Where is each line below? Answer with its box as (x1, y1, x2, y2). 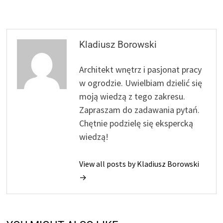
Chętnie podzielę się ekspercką (79, 117, 194, 129)
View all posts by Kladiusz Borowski (79, 158, 200, 169)
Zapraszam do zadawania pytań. (79, 104, 200, 115)
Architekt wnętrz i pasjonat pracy (79, 63, 202, 75)
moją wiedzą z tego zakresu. (79, 90, 186, 102)
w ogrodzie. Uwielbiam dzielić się (79, 77, 203, 89)
